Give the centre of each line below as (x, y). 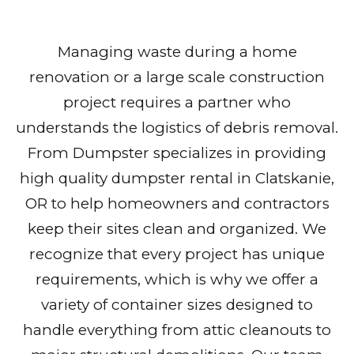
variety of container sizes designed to (177, 305)
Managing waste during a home (177, 52)
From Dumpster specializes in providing (177, 153)
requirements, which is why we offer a (177, 280)
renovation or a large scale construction (177, 77)
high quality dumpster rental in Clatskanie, (177, 179)
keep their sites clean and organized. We (177, 229)
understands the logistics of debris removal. (177, 128)
